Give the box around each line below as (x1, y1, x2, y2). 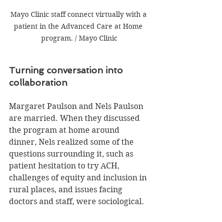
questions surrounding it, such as (9, 149, 135, 159)
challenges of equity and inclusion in (9, 173, 149, 183)
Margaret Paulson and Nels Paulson (9, 102, 145, 111)
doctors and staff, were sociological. (9, 197, 144, 207)
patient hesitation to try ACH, (9, 161, 121, 171)
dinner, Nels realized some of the (9, 137, 136, 147)
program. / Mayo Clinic (41, 34, 117, 43)
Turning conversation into (9, 65, 125, 76)
